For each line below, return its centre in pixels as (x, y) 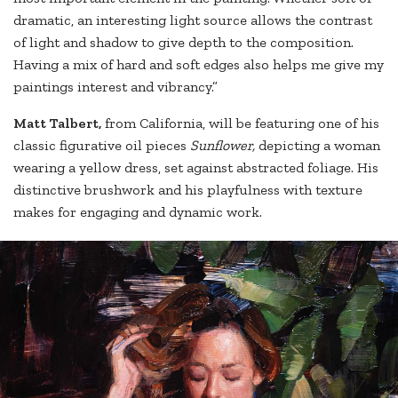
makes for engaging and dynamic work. (138, 212)
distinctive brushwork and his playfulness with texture (188, 190)
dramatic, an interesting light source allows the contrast (193, 20)
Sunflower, (223, 146)
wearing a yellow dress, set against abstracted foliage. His (196, 168)
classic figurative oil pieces (102, 146)
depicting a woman (318, 146)
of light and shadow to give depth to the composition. (183, 43)
